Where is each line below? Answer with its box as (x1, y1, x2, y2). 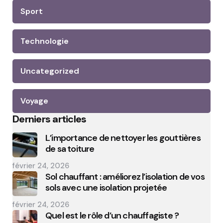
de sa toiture (45, 143, 95, 155)
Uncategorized (20, 66, 79, 76)
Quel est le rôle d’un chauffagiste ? (45, 210, 179, 222)
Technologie (20, 36, 69, 46)
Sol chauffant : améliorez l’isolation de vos (45, 171, 205, 183)
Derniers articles (12, 112, 87, 125)
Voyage (20, 96, 48, 106)
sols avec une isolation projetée (45, 182, 167, 194)
